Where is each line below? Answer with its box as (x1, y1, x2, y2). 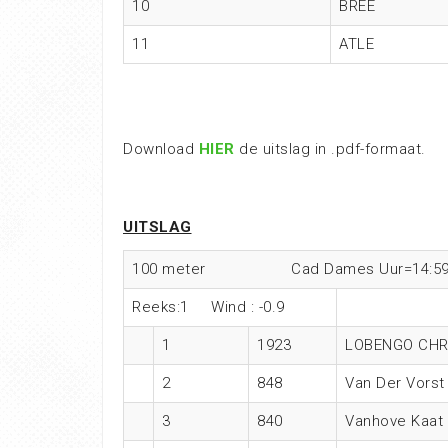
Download (123, 140, 199, 159)
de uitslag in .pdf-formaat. (234, 140, 426, 159)
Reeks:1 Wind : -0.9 (132, 298, 285, 317)
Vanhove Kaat (345, 412, 443, 431)
